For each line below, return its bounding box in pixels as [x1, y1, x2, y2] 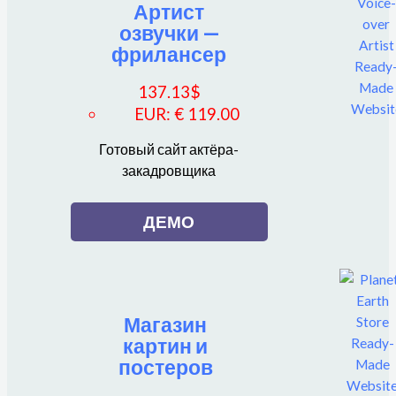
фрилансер [111, 42, 227, 67]
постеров [118, 354, 213, 379]
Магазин [124, 311, 208, 337]
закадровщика [122, 162, 217, 179]
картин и [123, 332, 209, 358]
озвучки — [118, 20, 219, 46]
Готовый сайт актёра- [99, 141, 240, 157]
